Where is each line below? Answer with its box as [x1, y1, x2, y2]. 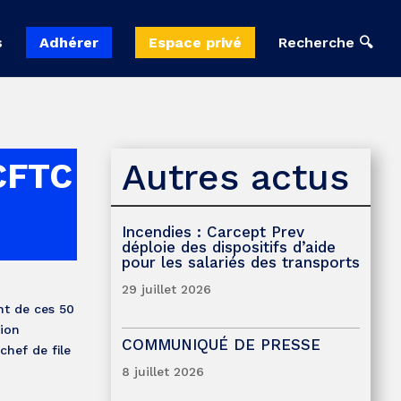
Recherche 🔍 [278, 34, 372, 51]
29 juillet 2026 [121, 281, 211, 296]
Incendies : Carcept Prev [121, 222, 304, 241]
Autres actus [121, 155, 349, 199]
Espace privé [149, 34, 242, 51]
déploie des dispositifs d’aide [121, 237, 336, 256]
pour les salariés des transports [121, 252, 360, 271]
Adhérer [39, 34, 98, 51]
